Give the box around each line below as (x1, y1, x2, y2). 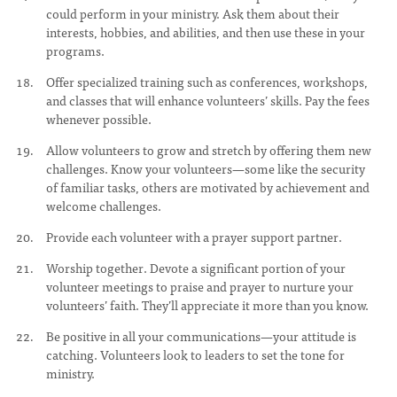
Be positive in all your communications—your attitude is (46, 326, 356, 346)
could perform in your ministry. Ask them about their (46, 4, 339, 23)
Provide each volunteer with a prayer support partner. (46, 227, 342, 246)
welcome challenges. (46, 196, 161, 215)
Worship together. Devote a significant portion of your (46, 258, 346, 277)
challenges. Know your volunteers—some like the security (46, 159, 365, 178)
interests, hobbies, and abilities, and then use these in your (46, 22, 365, 42)
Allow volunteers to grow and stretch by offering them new (46, 140, 371, 160)
